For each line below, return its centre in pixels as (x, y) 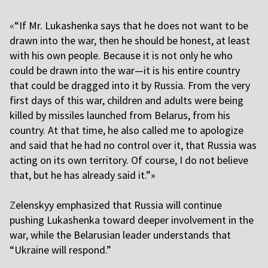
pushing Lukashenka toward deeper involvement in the (132, 220)
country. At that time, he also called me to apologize (127, 130)
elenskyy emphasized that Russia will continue (119, 205)
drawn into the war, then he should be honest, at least (130, 41)
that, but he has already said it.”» (83, 175)
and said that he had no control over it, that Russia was (133, 145)
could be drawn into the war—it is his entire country (125, 71)
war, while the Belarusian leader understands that (120, 235)
